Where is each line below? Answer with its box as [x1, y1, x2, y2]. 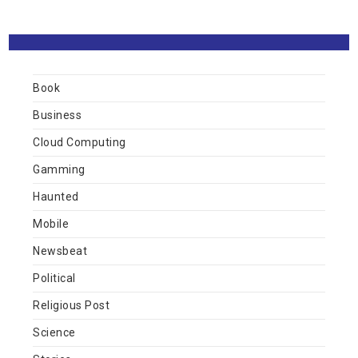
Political [33, 271, 76, 284]
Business [33, 108, 82, 121]
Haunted [33, 189, 79, 203]
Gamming [33, 162, 86, 176]
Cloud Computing [33, 135, 126, 149]
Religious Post [33, 298, 110, 312]
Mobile [33, 217, 70, 230]
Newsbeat [33, 244, 88, 257]
